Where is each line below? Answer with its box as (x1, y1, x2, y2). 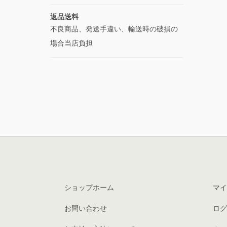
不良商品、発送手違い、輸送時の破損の (50, 25, 178, 33)
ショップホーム (64, 183, 114, 192)
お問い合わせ (64, 204, 107, 212)
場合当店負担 (50, 39, 95, 48)
